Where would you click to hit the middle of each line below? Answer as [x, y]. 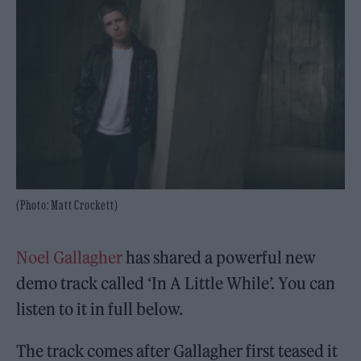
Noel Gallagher [70, 258]
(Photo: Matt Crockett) [67, 205]
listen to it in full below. [100, 309]
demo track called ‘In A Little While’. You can [176, 284]
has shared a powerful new [220, 258]
